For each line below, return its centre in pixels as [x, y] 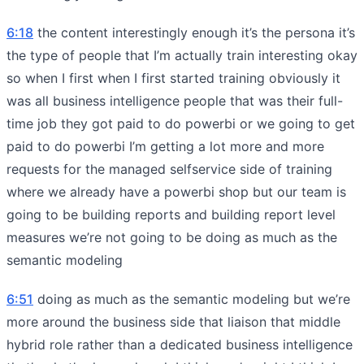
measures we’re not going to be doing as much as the [172, 237]
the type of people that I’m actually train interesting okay [182, 55]
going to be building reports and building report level [171, 214]
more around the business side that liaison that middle [173, 321]
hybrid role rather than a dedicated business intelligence [180, 344]
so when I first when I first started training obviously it [173, 78]
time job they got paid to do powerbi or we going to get [181, 123]
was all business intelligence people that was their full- [175, 100]
